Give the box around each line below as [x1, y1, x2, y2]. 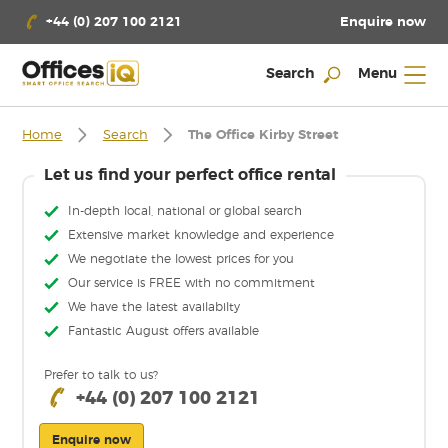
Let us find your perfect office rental [44, 166, 336, 183]
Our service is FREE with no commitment [68, 277, 316, 290]
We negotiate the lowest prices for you [68, 253, 295, 266]
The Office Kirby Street [188, 129, 340, 143]
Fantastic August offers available [68, 325, 260, 338]
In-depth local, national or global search [68, 205, 303, 218]
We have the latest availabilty [68, 301, 241, 314]
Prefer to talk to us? [44, 369, 159, 382]
